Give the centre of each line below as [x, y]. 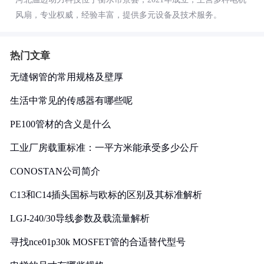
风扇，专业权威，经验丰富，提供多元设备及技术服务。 [118, 15]
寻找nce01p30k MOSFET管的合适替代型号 [98, 242]
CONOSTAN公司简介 [55, 171]
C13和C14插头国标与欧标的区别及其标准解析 [106, 194]
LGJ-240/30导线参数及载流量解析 [80, 218]
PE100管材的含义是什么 [60, 124]
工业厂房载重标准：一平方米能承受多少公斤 [104, 147]
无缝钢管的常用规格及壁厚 [67, 77]
